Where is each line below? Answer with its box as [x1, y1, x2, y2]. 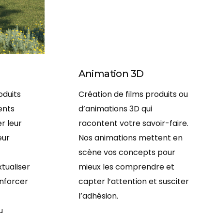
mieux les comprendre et [78, 161, 174, 173]
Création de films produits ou [78, 89, 188, 100]
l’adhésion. [78, 190, 118, 202]
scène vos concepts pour [78, 147, 175, 158]
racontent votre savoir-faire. [78, 118, 188, 129]
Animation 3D [78, 68, 144, 80]
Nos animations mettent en [78, 132, 183, 144]
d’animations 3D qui [78, 103, 152, 115]
